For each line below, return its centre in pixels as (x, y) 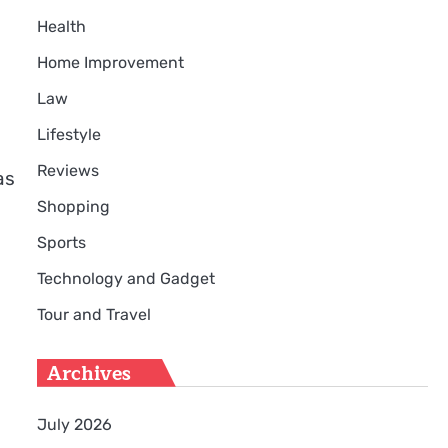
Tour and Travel (93, 314)
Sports (61, 242)
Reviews (67, 170)
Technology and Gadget (125, 278)
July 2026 (74, 424)
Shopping (73, 206)
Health (61, 26)
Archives (88, 373)
